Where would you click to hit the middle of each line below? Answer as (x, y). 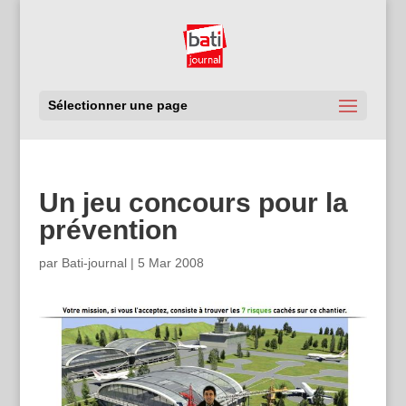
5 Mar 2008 (170, 263)
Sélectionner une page (117, 105)
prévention (108, 230)
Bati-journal (94, 263)
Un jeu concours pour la (193, 203)
